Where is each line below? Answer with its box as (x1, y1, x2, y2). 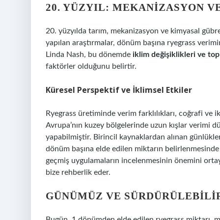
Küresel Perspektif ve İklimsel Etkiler (46, 84, 192, 95)
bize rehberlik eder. (46, 168, 110, 176)
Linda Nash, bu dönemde (46, 51, 133, 58)
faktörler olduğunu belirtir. (46, 62, 137, 70)
